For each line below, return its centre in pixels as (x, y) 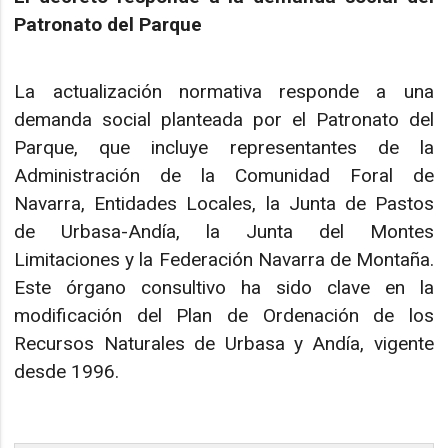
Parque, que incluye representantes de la (224, 147)
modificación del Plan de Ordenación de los (224, 315)
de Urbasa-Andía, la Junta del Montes (224, 231)
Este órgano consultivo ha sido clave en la (224, 287)
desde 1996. (67, 371)
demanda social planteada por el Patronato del (224, 119)
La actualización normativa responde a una (224, 91)
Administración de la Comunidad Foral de (224, 175)
